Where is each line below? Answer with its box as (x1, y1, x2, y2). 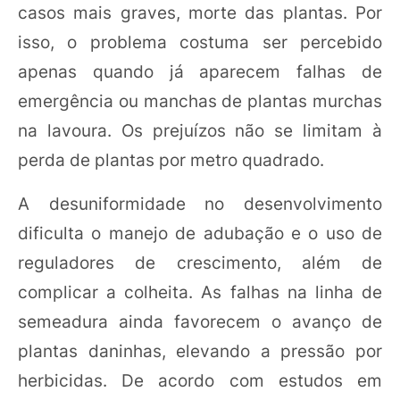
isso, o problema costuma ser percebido (18, 30, 382, 53)
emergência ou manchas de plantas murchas (18, 89, 382, 112)
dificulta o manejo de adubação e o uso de (18, 221, 382, 244)
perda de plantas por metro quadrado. (18, 148, 324, 171)
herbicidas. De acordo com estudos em (18, 369, 382, 391)
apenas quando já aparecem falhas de (18, 60, 382, 82)
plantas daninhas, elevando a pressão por (18, 339, 382, 362)
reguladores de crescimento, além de (18, 251, 382, 273)
